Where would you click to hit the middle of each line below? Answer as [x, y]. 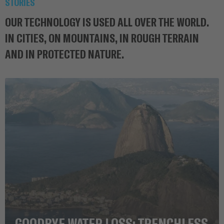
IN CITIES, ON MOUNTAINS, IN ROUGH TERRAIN [102, 37]
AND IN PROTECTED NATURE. [64, 53]
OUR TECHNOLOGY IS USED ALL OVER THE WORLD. [107, 21]
